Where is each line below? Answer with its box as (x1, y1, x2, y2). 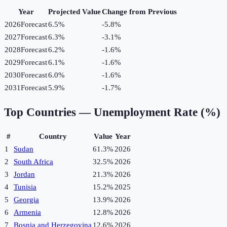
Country (39, 132, 67, 141)
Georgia (14, 196, 39, 204)
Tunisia (14, 183, 36, 192)
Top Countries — (4, 105, 94, 119)
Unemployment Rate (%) (94, 105, 220, 119)
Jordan (14, 170, 35, 179)
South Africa (14, 158, 53, 166)
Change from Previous (102, 8, 177, 16)
